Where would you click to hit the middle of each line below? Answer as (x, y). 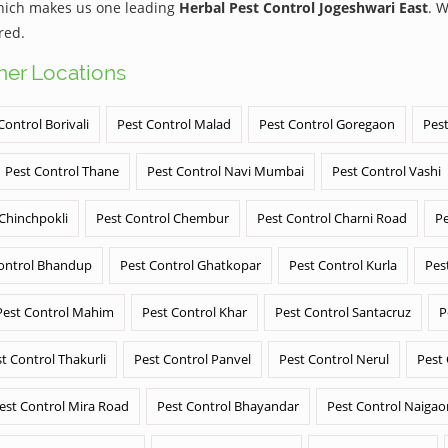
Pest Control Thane (62, 171)
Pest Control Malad (174, 124)
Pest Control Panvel (192, 359)
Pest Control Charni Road (332, 218)
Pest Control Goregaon (327, 124)
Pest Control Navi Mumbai (225, 171)
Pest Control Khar (194, 312)
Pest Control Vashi (386, 171)
